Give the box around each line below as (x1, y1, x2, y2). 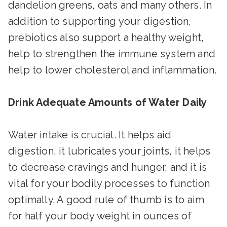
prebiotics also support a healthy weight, (8, 31, 204, 44)
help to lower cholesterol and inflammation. (8, 64, 217, 77)
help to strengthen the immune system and (8, 48, 216, 60)
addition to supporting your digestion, (8, 15, 192, 28)
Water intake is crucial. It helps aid (8, 129, 172, 141)
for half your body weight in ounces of (8, 210, 192, 222)
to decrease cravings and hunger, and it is (8, 161, 207, 174)
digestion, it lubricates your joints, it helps (8, 145, 211, 158)
